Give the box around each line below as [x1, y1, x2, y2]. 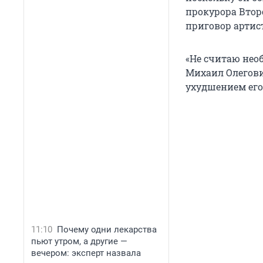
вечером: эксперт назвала [31, 248, 141, 258]
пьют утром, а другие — [31, 236, 127, 247]
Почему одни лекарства [57, 224, 157, 235]
